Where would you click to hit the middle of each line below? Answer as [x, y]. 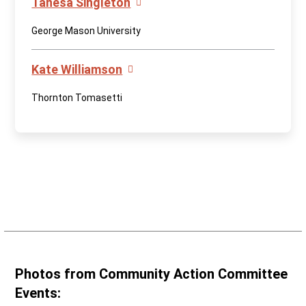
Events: [38, 293]
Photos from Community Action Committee [152, 274]
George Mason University [86, 31]
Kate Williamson [77, 69]
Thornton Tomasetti [77, 98]
